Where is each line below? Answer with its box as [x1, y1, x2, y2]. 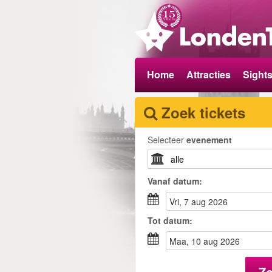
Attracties [186, 67, 231, 81]
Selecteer [148, 134, 186, 146]
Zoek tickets [161, 102, 245, 123]
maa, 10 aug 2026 [177, 235, 240, 247]
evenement [186, 134, 232, 146]
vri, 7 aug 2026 [174, 195, 228, 208]
